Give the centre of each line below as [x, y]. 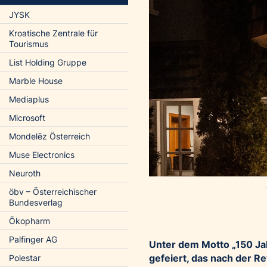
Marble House [36, 81]
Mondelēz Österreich [49, 136]
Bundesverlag [36, 202]
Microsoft [27, 118]
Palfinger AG [33, 239]
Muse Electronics [42, 155]
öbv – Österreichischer [53, 192]
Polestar [25, 258]
